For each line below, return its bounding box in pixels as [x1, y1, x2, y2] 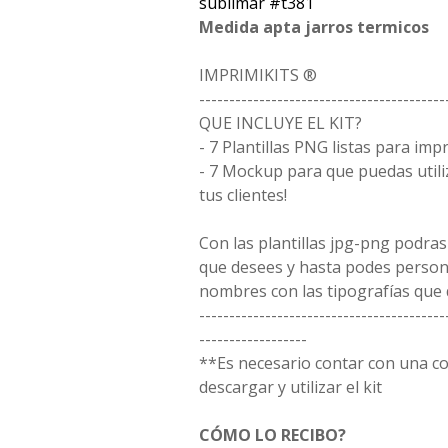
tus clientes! [199, 184, 287, 206]
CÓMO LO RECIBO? [199, 424, 346, 446]
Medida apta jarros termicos [199, 16, 429, 38]
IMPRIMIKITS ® [199, 64, 317, 86]
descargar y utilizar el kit [199, 376, 382, 398]
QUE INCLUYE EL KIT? [199, 112, 362, 134]
